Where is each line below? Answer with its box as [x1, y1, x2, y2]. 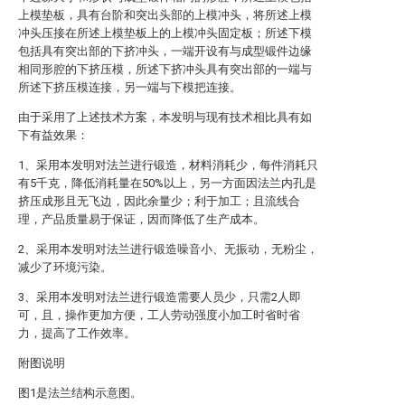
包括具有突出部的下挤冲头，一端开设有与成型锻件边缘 [18, 44, 312, 58]
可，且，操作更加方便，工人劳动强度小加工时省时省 [18, 308, 300, 322]
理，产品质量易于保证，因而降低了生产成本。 [18, 212, 265, 226]
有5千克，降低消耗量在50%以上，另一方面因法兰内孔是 [18, 176, 316, 190]
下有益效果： [18, 128, 89, 142]
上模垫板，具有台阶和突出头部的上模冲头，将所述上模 [18, 8, 312, 22]
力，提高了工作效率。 [18, 326, 136, 340]
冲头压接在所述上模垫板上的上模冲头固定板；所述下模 [18, 26, 312, 40]
